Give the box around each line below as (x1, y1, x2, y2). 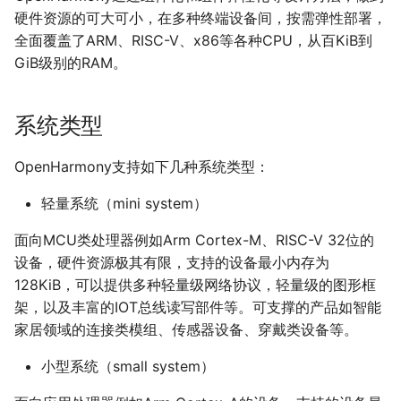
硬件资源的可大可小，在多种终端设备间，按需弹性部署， (14, 9, 387, 28)
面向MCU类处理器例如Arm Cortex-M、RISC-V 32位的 (14, 231, 374, 250)
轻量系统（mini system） (41, 194, 208, 213)
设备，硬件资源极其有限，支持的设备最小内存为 (14, 253, 329, 272)
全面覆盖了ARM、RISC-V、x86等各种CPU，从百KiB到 (14, 31, 372, 50)
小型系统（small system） (41, 357, 215, 376)
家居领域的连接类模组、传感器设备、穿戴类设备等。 (14, 320, 358, 339)
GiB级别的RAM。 (14, 54, 127, 73)
